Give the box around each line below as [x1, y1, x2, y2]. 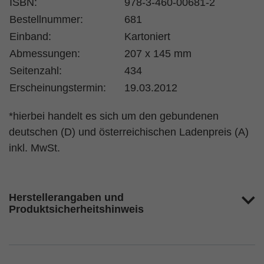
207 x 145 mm [124, 48, 192, 60]
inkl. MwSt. [9, 142, 60, 154]
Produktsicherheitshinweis [9, 203, 144, 215]
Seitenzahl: [9, 65, 62, 77]
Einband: [9, 31, 51, 42]
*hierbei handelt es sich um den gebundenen [9, 110, 219, 122]
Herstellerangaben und [9, 192, 124, 203]
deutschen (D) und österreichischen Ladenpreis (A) [9, 126, 249, 138]
